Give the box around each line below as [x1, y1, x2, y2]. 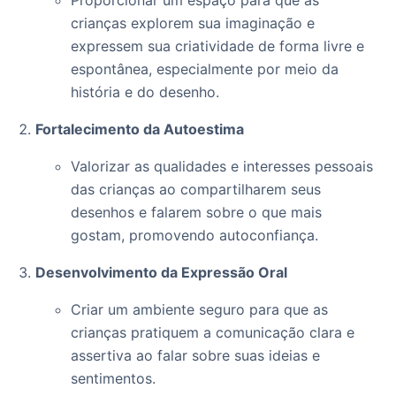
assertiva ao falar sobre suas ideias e [71, 346, 320, 365]
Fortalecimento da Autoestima [35, 120, 244, 139]
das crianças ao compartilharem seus [71, 180, 321, 199]
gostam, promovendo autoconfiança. [71, 226, 318, 245]
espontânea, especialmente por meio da [71, 60, 339, 79]
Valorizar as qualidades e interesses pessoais [71, 157, 373, 176]
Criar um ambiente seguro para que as [71, 301, 328, 319]
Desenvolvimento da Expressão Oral [35, 263, 287, 282]
